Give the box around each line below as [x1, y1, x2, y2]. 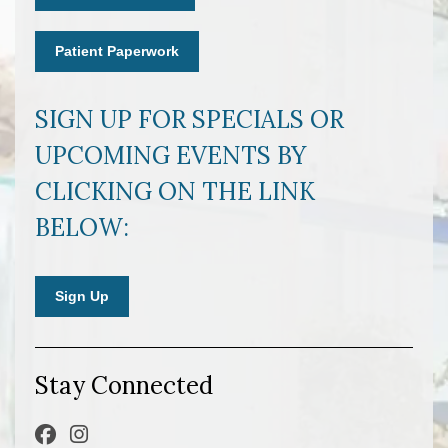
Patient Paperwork [55, 42, 179, 59]
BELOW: [35, 211, 129, 243]
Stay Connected [35, 369, 213, 401]
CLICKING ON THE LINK [35, 175, 315, 207]
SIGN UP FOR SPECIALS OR [35, 103, 344, 135]
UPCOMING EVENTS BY [35, 139, 306, 171]
